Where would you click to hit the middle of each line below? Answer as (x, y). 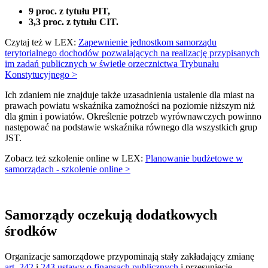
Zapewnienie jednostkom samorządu (147, 42)
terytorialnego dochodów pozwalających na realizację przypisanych (132, 53)
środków (31, 231)
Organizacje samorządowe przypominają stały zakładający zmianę (130, 257)
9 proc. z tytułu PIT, (69, 11)
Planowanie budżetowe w (194, 159)
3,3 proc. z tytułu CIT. (74, 22)
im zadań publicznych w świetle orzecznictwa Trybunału (112, 64)
